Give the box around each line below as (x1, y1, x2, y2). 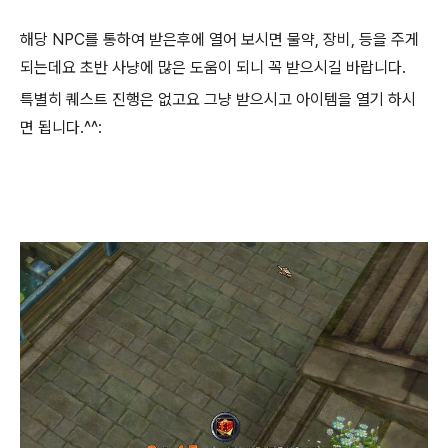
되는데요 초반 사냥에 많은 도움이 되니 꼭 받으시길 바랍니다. (20, 58, 406, 78)
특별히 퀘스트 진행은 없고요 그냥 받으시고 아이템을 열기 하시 (20, 90, 416, 110)
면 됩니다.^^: (20, 118, 102, 138)
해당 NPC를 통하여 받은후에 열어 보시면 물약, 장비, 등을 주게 (20, 30, 419, 50)
